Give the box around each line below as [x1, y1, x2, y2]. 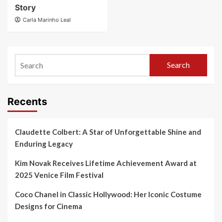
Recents [7, 95, 47, 108]
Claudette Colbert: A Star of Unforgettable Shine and [15, 127, 201, 136]
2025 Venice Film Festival [15, 170, 104, 179]
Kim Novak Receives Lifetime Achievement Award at [15, 158, 197, 167]
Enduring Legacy [15, 139, 73, 148]
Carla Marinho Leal [23, 16, 71, 23]
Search [166, 60, 190, 70]
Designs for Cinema [15, 201, 82, 211]
